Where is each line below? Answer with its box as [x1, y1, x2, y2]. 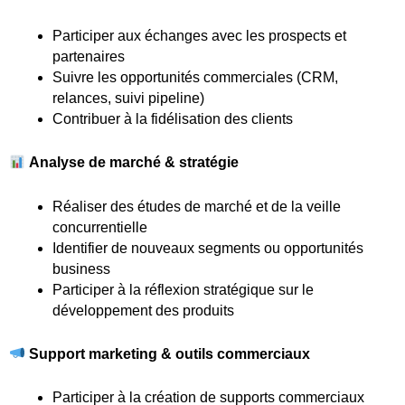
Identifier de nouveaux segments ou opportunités [52, 240, 363, 256]
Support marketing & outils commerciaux [29, 345, 311, 362]
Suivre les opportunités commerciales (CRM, [52, 69, 338, 85]
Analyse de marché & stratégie [29, 154, 240, 170]
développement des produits [52, 302, 234, 318]
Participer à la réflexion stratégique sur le [52, 281, 314, 297]
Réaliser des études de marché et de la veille [52, 198, 341, 214]
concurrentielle [52, 219, 147, 235]
